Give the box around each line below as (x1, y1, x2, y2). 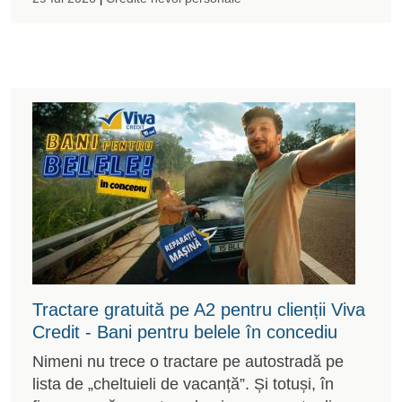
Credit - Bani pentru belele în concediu (32, 321, 337, 342)
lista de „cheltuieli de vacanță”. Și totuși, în (32, 374, 334, 393)
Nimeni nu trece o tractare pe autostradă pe (32, 352, 344, 371)
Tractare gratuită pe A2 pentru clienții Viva (32, 299, 365, 319)
